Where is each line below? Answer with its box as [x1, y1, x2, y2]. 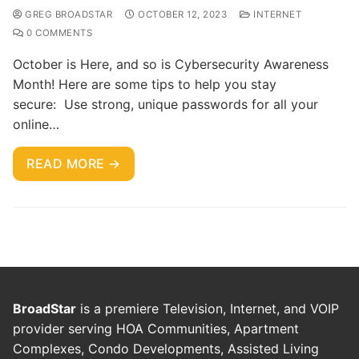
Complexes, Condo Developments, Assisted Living [13, 340, 319, 357]
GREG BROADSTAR [22, 8, 112, 20]
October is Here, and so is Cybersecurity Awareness [13, 55, 329, 72]
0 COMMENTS [23, 26, 92, 38]
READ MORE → [26, 155, 121, 171]
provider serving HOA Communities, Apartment [13, 320, 299, 337]
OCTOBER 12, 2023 [138, 8, 227, 20]
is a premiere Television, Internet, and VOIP [76, 300, 339, 317]
